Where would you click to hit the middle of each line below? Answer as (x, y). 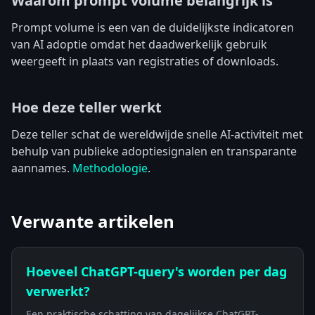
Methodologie (110, 168)
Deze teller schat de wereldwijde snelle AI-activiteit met (157, 134)
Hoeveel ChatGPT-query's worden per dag (156, 271)
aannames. (42, 168)
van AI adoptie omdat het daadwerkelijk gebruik (139, 44)
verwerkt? (58, 291)
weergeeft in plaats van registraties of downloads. (145, 61)
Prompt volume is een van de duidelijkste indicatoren (153, 27)
